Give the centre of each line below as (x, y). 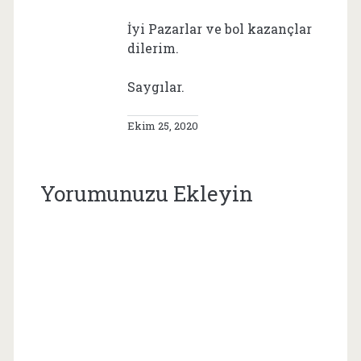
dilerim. (153, 48)
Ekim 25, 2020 (162, 125)
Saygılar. (156, 86)
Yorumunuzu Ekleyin (146, 193)
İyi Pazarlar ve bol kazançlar (219, 28)
